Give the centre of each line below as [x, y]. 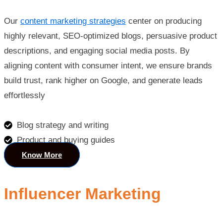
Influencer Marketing [83, 194]
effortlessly [25, 95]
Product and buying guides [66, 140]
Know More [42, 155]
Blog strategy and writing [63, 125]
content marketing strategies [73, 21]
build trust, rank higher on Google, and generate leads [103, 80]
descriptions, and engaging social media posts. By [97, 51]
